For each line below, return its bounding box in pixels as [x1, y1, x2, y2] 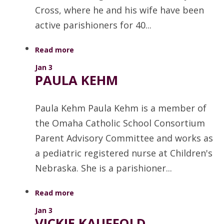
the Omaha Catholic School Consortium [35, 116, 205, 129]
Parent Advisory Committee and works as [35, 131, 213, 144]
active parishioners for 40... [35, 18, 151, 31]
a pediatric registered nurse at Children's [35, 146, 212, 159]
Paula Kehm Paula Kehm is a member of [35, 101, 206, 114]
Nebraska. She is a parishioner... [35, 161, 172, 174]
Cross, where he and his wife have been [35, 3, 204, 16]
